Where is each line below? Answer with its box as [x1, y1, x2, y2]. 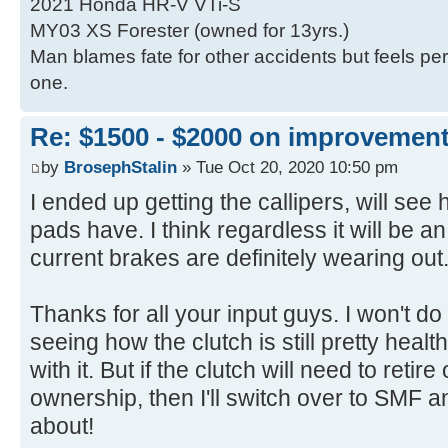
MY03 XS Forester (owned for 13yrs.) [30, 20, 349, 42]
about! [30, 412, 94, 439]
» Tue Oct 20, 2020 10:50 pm [177, 156, 398, 177]
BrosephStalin [64, 156, 177, 177]
